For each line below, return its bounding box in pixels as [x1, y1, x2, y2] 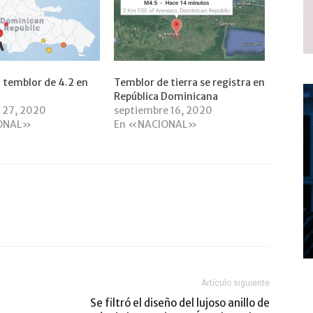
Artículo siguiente [201, 277, 270, 288]
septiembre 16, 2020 [113, 103, 212, 117]
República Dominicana [113, 89, 218, 103]
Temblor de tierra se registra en [113, 75, 265, 89]
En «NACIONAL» [113, 117, 197, 131]
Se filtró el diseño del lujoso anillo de [90, 296, 270, 310]
